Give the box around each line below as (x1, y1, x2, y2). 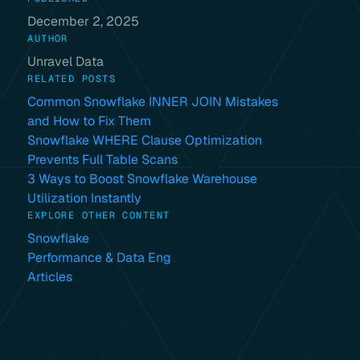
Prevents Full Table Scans (27, 151, 178, 168)
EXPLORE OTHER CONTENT (27, 209, 170, 222)
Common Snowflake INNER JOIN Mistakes (27, 93, 279, 110)
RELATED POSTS (27, 72, 117, 85)
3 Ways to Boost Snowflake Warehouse (27, 170, 258, 187)
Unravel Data (27, 53, 104, 70)
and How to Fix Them (27, 112, 152, 129)
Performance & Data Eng (27, 249, 172, 266)
